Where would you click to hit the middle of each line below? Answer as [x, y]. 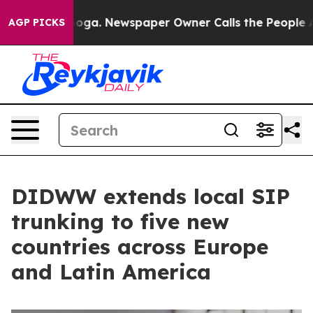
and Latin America [111, 272]
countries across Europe [140, 247]
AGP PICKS [37, 22]
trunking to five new [120, 221]
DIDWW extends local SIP [151, 196]
